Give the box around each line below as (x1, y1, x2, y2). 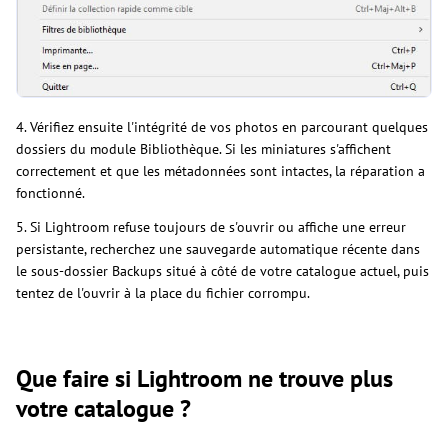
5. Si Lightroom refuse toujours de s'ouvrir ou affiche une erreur (16, 218, 406, 237)
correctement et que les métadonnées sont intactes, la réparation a (16, 162, 425, 181)
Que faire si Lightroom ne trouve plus (16, 363, 393, 395)
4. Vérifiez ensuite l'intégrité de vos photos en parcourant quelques (16, 118, 428, 137)
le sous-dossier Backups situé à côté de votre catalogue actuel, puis (16, 262, 429, 281)
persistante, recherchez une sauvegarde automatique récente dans (16, 240, 420, 259)
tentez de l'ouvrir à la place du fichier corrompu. (16, 284, 310, 303)
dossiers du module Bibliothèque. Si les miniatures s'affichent (16, 140, 391, 159)
